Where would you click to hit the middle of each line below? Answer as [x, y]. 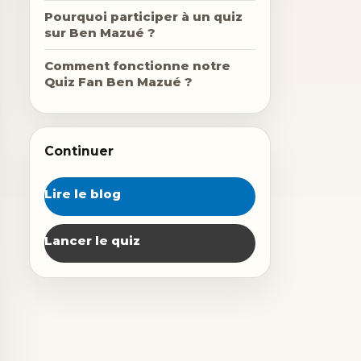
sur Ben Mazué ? [100, 33]
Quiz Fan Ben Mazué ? [118, 82]
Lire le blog [83, 194]
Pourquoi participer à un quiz [143, 17]
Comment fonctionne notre [137, 66]
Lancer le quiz [92, 241]
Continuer [79, 151]
